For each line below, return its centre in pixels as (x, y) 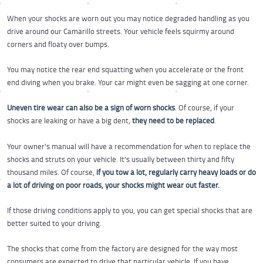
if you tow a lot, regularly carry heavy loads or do (176, 172)
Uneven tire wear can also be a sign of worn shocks (91, 108)
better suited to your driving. (54, 223)
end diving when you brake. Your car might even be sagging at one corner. (128, 82)
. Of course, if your (205, 108)
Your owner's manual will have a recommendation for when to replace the (129, 146)
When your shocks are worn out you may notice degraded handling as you (128, 18)
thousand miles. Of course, (52, 172)
